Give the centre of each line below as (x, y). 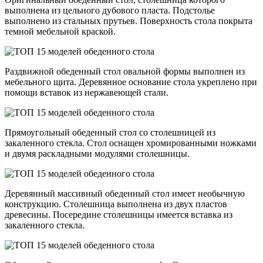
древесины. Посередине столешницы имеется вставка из (119, 215)
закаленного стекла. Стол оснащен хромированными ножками (131, 143)
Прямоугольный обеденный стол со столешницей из (110, 133)
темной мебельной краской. (60, 32)
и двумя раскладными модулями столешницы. (97, 154)
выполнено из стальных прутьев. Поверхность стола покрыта (129, 21)
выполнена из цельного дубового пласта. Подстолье (110, 11)
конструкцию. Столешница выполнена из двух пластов (116, 204)
